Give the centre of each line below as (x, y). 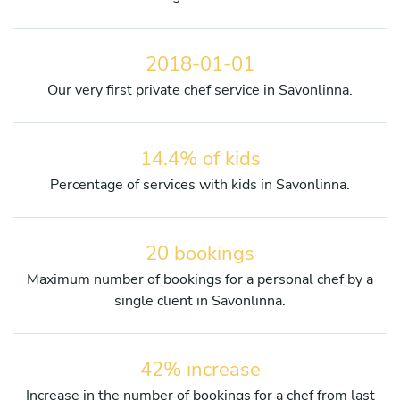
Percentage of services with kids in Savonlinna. (200, 184)
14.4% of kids (200, 158)
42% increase (200, 369)
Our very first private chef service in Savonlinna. (200, 90)
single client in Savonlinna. (200, 300)
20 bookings (200, 253)
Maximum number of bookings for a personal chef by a (200, 279)
